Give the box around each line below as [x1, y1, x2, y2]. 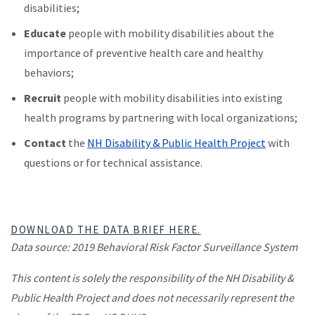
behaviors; [24, 65, 75, 80]
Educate [24, 26, 69, 41]
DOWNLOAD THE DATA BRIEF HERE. [11, 223, 201, 237]
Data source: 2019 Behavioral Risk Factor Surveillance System [11, 240, 297, 255]
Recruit [24, 91, 64, 105]
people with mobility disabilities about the [68, 26, 275, 41]
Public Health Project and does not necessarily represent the [11, 290, 294, 305]
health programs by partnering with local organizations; [24, 110, 298, 125]
